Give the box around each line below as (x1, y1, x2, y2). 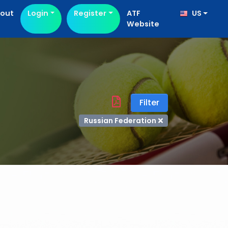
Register (74, 8, 107, 18)
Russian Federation (83, 116, 156, 126)
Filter (139, 97, 159, 108)
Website (126, 19, 159, 29)
